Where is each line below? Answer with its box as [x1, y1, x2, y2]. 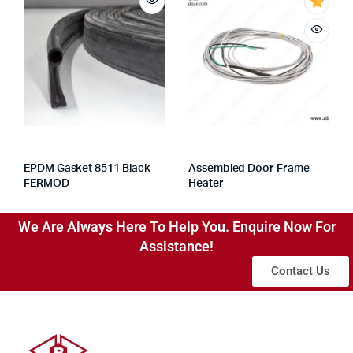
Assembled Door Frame [188, 163, 310, 175]
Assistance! [139, 238, 214, 255]
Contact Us [271, 264, 330, 279]
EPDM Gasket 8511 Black [24, 163, 150, 175]
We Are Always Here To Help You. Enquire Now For [17, 218, 336, 236]
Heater [188, 178, 224, 190]
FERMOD [24, 178, 69, 190]
